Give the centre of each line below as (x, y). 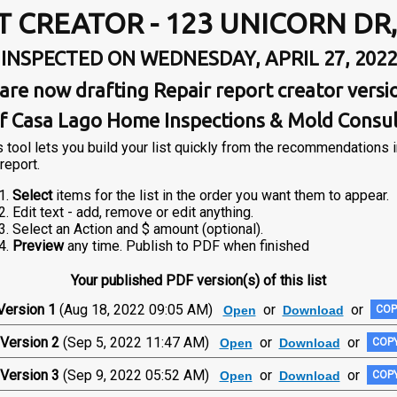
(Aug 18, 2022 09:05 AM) (141, 309)
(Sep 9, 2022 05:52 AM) (141, 375)
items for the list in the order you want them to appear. (221, 195)
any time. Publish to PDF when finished (187, 246)
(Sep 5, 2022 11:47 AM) (141, 342)
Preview (38, 246)
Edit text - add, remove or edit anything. (133, 212)
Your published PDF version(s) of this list (198, 280)
